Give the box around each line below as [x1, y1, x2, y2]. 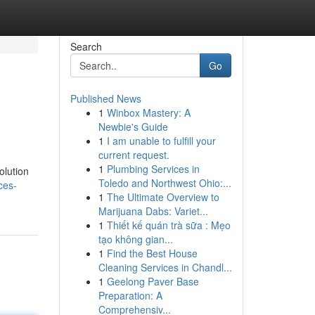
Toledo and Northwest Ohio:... [98, 176, 231, 190]
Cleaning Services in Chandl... [98, 260, 232, 274]
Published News [70, 91, 141, 105]
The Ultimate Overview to [106, 190, 219, 204]
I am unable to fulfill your [106, 134, 216, 148]
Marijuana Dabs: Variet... [98, 204, 208, 218]
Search [70, 39, 102, 53]
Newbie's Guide [98, 120, 168, 134]
